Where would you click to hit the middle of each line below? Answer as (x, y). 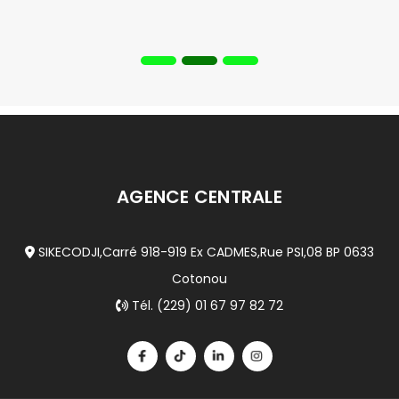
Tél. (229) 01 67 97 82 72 (206, 306)
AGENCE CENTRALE (199, 197)
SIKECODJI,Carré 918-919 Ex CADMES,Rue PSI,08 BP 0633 (204, 252)
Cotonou (199, 279)
